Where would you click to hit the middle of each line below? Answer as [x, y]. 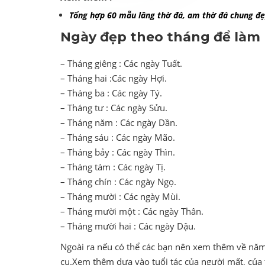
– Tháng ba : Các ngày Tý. [111, 93]
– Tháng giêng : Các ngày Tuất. [121, 64]
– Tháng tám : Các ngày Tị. [113, 167]
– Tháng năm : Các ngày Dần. [119, 123]
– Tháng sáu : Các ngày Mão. [118, 138]
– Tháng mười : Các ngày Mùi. [120, 197]
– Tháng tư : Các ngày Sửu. [114, 108]
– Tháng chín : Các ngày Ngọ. [118, 182]
